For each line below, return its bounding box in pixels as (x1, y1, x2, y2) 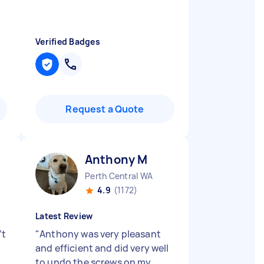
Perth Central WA (85, 170, 153, 181)
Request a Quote (65, 103, 144, 115)
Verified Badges (35, 36, 100, 47)
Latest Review (35, 210, 93, 222)
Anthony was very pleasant (39, 227, 161, 240)
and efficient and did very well (35, 242, 169, 255)
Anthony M (85, 151, 148, 167)
